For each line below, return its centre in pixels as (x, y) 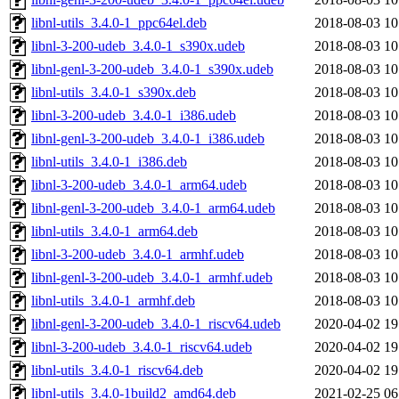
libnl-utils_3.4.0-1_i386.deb (109, 162)
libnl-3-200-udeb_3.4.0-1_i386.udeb (134, 116)
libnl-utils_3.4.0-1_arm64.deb (114, 232)
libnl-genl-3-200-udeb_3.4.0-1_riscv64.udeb (156, 324)
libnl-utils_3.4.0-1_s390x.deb (114, 93)
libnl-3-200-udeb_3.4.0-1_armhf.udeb (138, 255)
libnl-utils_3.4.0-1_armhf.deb (113, 301)
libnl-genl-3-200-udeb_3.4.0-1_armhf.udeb (152, 278)
